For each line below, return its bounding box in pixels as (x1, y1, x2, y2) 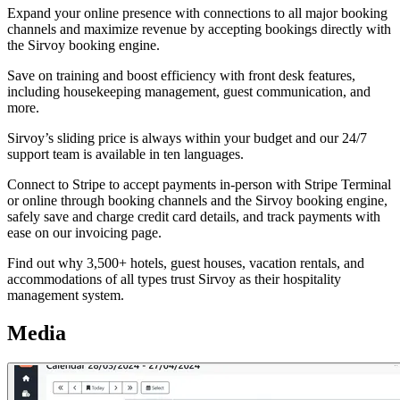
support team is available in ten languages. (7, 146, 244, 162)
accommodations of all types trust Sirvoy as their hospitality (7, 271, 341, 287)
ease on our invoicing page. (7, 224, 162, 240)
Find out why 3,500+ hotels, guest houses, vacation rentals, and (7, 254, 364, 271)
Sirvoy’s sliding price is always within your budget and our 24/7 (7, 129, 367, 146)
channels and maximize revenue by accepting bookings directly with (7, 21, 391, 37)
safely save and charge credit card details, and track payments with (7, 208, 380, 224)
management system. (7, 287, 124, 303)
